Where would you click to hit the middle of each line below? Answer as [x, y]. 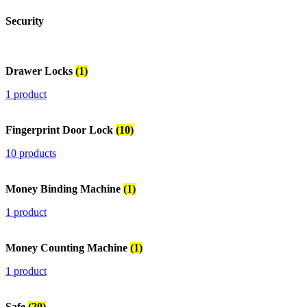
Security [25, 21]
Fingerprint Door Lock [61, 130]
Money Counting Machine [68, 247]
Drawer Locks [40, 71]
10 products [31, 153]
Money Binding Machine [64, 188]
